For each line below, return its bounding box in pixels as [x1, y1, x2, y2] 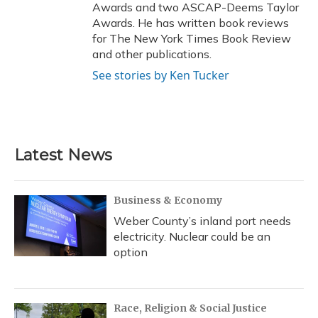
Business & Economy [114, 194, 222, 207]
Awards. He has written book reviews [92, 16, 289, 31]
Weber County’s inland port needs [114, 214, 291, 229]
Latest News [14, 146, 112, 165]
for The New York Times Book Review [92, 31, 291, 46]
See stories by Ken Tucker [92, 67, 229, 84]
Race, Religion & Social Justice [114, 302, 267, 315]
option [114, 245, 148, 260]
